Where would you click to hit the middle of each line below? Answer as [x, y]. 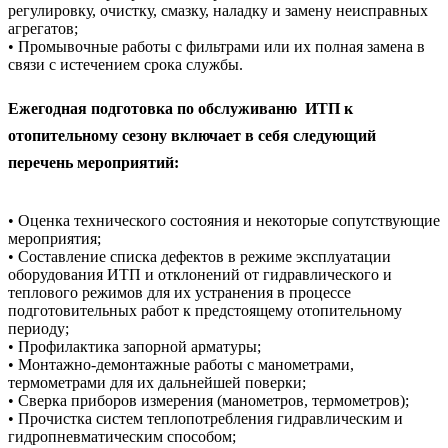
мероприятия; [54, 239]
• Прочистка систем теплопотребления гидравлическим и [205, 419]
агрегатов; [43, 28]
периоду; [38, 329]
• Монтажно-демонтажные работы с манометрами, [181, 365]
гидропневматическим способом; [122, 437]
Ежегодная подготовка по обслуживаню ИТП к [180, 109]
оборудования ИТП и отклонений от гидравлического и [200, 275]
